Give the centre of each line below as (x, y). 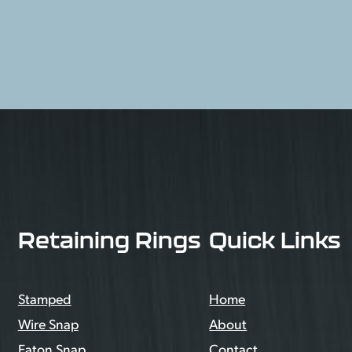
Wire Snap (48, 324)
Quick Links (275, 240)
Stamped (44, 299)
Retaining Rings (109, 240)
